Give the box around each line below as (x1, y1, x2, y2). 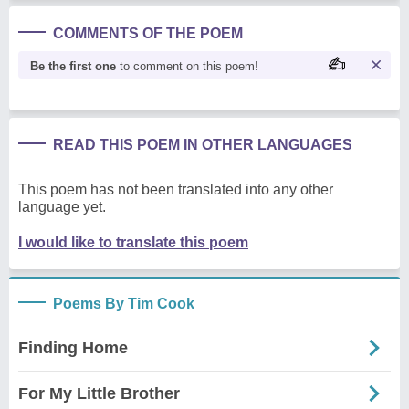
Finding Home (18, 338, 128, 357)
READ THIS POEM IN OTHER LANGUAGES (53, 136, 352, 152)
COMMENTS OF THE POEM (53, 25, 243, 41)
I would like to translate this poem (18, 234, 248, 250)
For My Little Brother (18, 383, 180, 403)
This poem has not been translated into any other (18, 181, 333, 197)
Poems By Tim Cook (53, 295, 194, 311)
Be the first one (30, 58, 116, 73)
